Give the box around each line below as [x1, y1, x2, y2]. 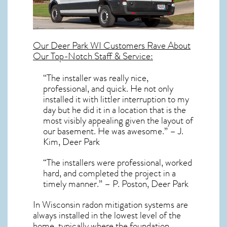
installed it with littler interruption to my [43, 92, 189, 106]
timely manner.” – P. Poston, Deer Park [43, 176, 188, 191]
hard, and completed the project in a [43, 166, 176, 180]
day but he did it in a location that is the [43, 102, 186, 117]
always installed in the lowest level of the [33, 208, 181, 222]
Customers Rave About [101, 38, 191, 53]
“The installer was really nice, [43, 70, 148, 85]
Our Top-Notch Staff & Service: [33, 49, 153, 63]
